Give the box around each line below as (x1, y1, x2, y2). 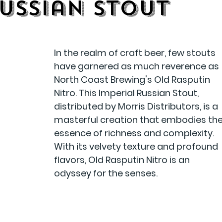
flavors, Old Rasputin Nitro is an (54, 154, 192, 166)
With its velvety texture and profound (54, 140, 221, 153)
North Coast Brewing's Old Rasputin (54, 73, 213, 86)
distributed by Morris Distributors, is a (54, 100, 221, 113)
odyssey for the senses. (54, 167, 158, 180)
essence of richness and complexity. (54, 127, 217, 140)
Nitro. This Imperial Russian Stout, (54, 87, 201, 100)
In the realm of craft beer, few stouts (54, 47, 218, 59)
